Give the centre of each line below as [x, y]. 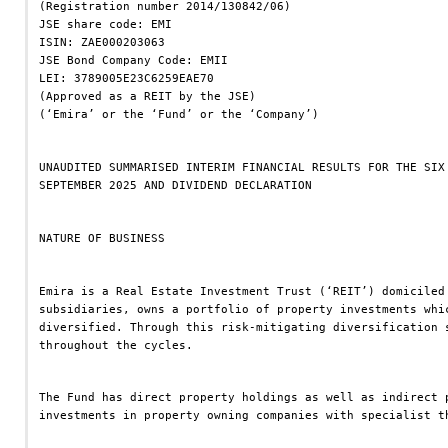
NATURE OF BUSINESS [102, 238]
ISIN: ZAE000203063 [102, 42]
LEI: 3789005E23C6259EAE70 [126, 78]
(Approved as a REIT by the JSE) [147, 96]
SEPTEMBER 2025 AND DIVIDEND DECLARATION [175, 185]
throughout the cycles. [116, 345]
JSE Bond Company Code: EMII [133, 60]
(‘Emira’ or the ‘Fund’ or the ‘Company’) [179, 114]
